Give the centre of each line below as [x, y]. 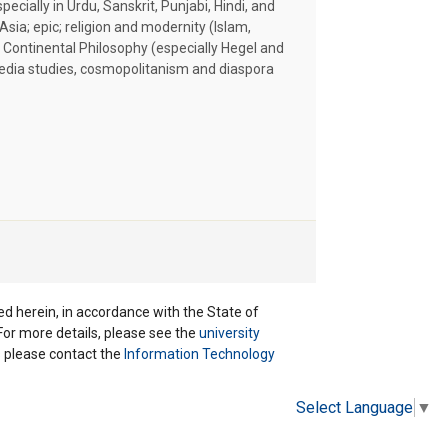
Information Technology [199, 353]
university [229, 332]
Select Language [354, 407]
